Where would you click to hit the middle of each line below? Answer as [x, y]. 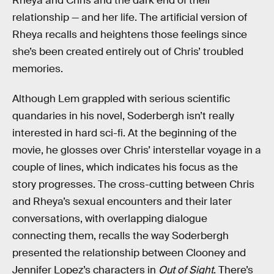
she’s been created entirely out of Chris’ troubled [128, 51]
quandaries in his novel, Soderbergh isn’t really [123, 116]
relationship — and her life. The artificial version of [130, 17]
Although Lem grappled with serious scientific [121, 99]
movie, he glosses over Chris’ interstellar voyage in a [137, 150]
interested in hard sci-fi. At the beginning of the [124, 133]
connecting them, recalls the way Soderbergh [120, 236]
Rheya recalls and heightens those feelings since [130, 34]
